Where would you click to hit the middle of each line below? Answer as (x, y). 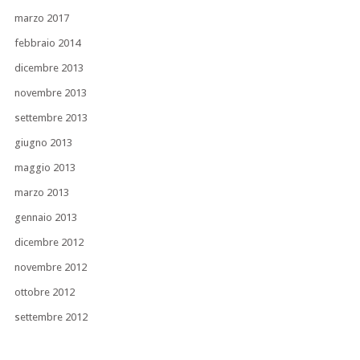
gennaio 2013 (45, 218)
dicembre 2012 (49, 243)
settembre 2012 (51, 317)
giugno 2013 (43, 143)
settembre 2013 (51, 118)
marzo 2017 (41, 18)
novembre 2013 (50, 93)
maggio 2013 (45, 168)
